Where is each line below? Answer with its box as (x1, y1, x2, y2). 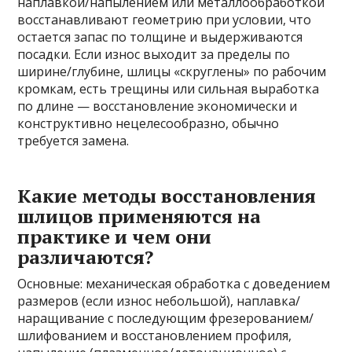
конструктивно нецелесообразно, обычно (17, 115, 280, 133)
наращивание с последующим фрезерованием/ (17, 310, 314, 328)
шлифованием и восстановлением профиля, (17, 327, 292, 345)
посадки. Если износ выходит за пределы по (17, 46, 291, 64)
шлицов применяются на (17, 203, 262, 229)
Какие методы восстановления (17, 183, 317, 209)
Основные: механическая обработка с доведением (17, 275, 331, 293)
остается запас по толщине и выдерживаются (17, 28, 303, 46)
